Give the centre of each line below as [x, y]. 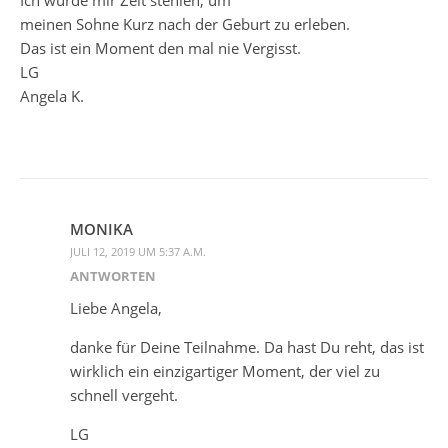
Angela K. [52, 95]
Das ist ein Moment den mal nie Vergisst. [160, 47]
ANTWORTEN [113, 275]
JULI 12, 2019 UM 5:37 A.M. [138, 251]
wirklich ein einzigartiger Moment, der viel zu [225, 370]
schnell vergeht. [124, 394]
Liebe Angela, [116, 307]
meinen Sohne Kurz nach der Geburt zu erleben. [185, 23]
